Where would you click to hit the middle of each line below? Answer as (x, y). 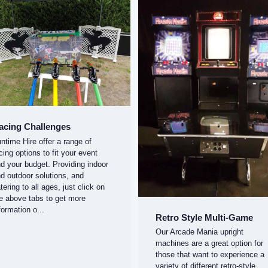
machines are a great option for (209, 243)
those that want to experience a (210, 255)
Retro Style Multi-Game (204, 217)
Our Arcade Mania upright (199, 232)
